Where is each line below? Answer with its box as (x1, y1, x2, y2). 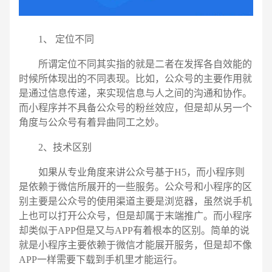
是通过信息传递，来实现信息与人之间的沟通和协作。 (18, 87, 252, 98)
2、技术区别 (18, 141, 92, 152)
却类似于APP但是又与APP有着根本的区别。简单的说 (18, 225, 250, 236)
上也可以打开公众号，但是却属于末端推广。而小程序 (18, 210, 252, 221)
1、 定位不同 (18, 33, 94, 44)
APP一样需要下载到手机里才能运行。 (18, 254, 183, 265)
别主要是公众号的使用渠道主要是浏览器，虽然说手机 (18, 195, 252, 206)
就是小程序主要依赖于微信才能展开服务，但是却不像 (18, 239, 252, 250)
